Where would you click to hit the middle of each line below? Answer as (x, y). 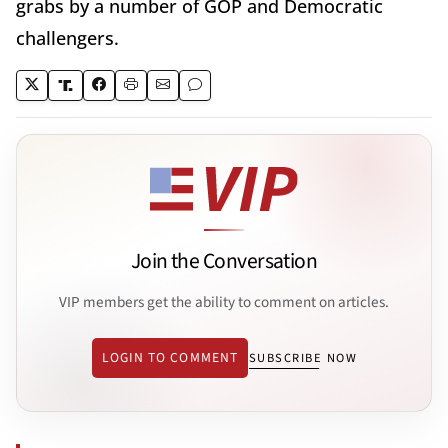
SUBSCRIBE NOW (303, 357)
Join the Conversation (224, 261)
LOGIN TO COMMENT (169, 357)
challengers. (67, 38)
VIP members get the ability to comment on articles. (224, 302)
